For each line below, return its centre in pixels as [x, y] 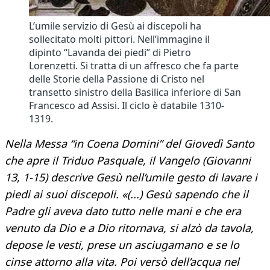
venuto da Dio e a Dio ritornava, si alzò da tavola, [129, 228]
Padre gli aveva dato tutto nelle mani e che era [123, 211]
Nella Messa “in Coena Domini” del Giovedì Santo [130, 144]
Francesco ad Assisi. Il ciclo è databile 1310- [127, 106]
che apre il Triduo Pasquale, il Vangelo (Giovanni [128, 161]
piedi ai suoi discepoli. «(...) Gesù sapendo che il [127, 194]
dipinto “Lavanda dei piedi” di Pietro [110, 53]
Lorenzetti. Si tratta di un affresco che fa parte [134, 66]
